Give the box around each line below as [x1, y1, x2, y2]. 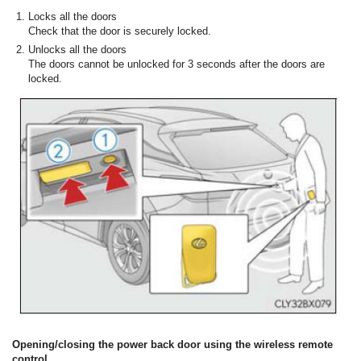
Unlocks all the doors [28, 44, 127, 56]
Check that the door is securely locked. [28, 25, 211, 38]
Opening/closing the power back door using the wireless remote [12, 338, 333, 351]
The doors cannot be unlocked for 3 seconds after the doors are [28, 58, 325, 71]
